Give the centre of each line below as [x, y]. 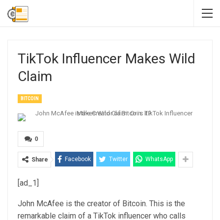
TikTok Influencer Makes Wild [107, 59]
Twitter [118, 159]
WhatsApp [159, 159]
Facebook [78, 159]
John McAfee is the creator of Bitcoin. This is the [101, 204]
